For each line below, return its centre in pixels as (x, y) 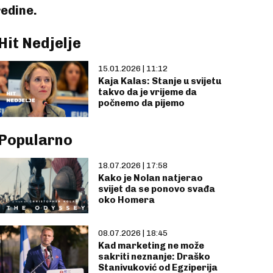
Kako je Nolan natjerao (151, 178)
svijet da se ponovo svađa (157, 189)
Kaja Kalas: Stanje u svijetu (160, 81)
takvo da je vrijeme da (147, 92)
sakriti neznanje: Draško (154, 257)
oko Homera (126, 200)
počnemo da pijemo (141, 103)
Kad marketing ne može (151, 246)
